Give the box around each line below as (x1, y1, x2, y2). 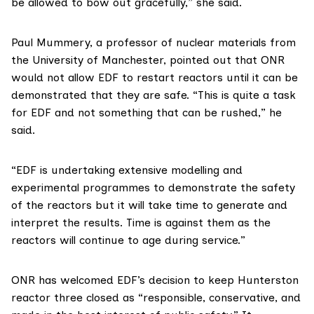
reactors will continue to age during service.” (11, 233, 245, 247)
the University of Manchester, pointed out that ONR (11, 53, 285, 67)
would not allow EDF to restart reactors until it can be (11, 71, 298, 85)
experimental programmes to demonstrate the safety (11, 181, 295, 195)
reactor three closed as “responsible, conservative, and (11, 291, 301, 305)
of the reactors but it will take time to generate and (11, 198, 287, 212)
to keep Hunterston (190, 273, 299, 287)
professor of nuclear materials (106, 36, 266, 50)
